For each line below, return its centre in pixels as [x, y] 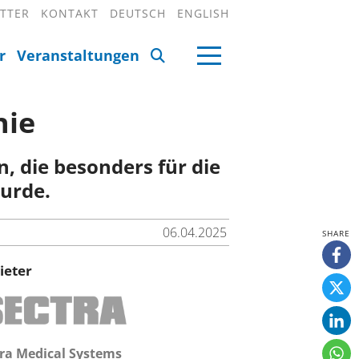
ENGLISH [203, 13]
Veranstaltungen [78, 55]
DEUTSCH [138, 13]
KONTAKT [70, 13]
